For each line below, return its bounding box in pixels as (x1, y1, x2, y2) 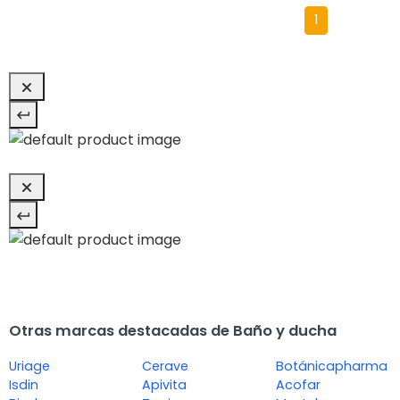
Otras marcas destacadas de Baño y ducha (9, 321, 337, 342)
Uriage (9, 357, 50, 376)
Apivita (142, 376, 187, 395)
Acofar (275, 376, 321, 395)
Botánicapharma (275, 357, 387, 376)
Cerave (142, 357, 189, 376)
